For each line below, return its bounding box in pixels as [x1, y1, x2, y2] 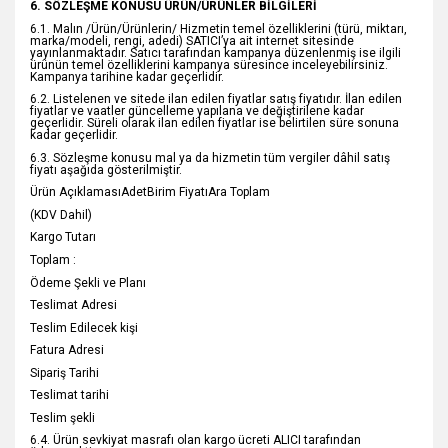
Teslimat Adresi [30, 298, 117, 313]
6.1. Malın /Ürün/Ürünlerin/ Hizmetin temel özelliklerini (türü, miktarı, [30, 21, 407, 36]
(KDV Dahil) [30, 207, 92, 222]
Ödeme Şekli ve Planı [30, 275, 146, 290]
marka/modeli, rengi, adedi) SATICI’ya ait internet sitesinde [30, 33, 354, 48]
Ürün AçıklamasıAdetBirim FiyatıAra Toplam [30, 185, 270, 200]
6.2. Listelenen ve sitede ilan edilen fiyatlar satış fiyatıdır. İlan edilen [30, 92, 402, 107]
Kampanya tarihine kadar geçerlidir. [30, 69, 224, 84]
